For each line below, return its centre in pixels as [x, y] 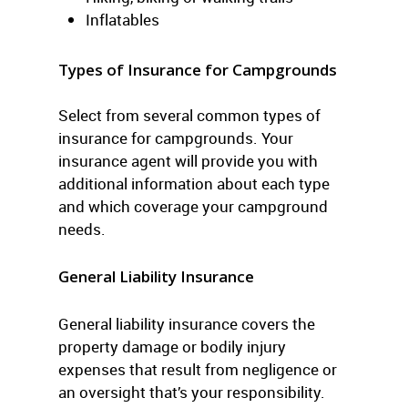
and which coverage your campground [193, 206]
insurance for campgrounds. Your [176, 138]
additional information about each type [194, 184]
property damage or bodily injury [172, 347]
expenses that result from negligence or [198, 369]
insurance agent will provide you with [188, 161]
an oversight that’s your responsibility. [192, 392]
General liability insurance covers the [187, 324]
